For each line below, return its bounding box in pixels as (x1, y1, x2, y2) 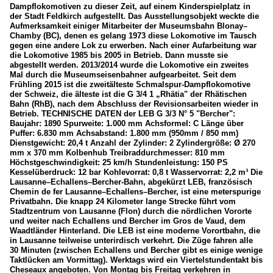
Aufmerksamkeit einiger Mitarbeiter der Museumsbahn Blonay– (10, 21, 247, 30)
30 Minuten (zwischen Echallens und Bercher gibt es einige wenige (10, 245, 263, 255)
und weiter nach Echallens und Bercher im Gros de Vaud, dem (10, 216, 246, 225)
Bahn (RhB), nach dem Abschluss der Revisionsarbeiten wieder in (10, 99, 258, 108)
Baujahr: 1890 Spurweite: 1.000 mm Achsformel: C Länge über (10, 118, 244, 128)
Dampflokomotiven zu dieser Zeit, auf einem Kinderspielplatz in (10, 1, 250, 11)
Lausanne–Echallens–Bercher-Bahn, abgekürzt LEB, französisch (10, 177, 252, 186)
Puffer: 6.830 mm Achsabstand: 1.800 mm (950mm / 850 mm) (10, 128, 238, 138)
